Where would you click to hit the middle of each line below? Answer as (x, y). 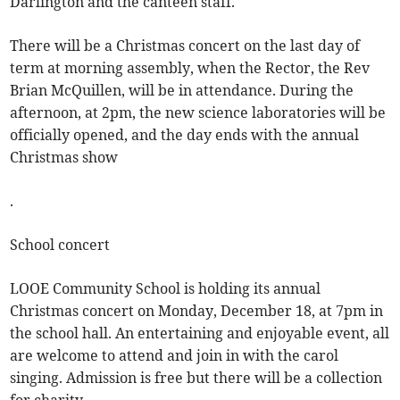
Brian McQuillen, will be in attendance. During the (182, 90)
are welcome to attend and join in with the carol (175, 355)
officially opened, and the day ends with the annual (185, 135)
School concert (60, 245)
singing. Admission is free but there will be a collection (196, 378)
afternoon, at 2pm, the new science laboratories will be (198, 112)
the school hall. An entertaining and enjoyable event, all (200, 333)
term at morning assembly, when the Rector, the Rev (190, 68)
